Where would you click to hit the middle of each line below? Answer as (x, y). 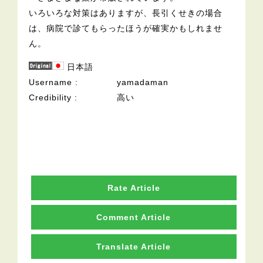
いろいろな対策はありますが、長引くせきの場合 (126, 13)
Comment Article (134, 217)
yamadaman (143, 82)
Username (51, 82)
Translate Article (134, 246)
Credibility (50, 97)
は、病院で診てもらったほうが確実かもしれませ (126, 28)
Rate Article (134, 188)
